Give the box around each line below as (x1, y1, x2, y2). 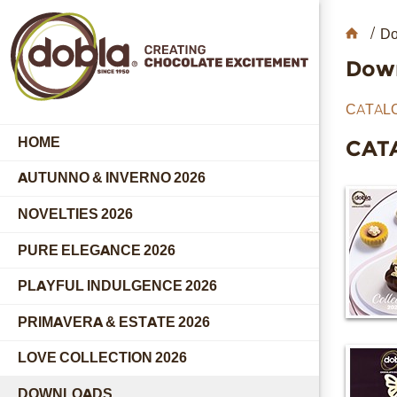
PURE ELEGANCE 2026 (18, 241, 175, 259)
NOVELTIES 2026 (18, 205, 133, 222)
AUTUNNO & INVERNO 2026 (18, 169, 206, 187)
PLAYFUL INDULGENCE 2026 (18, 277, 217, 295)
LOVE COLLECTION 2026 (18, 349, 187, 367)
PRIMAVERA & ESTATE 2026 (18, 313, 210, 331)
